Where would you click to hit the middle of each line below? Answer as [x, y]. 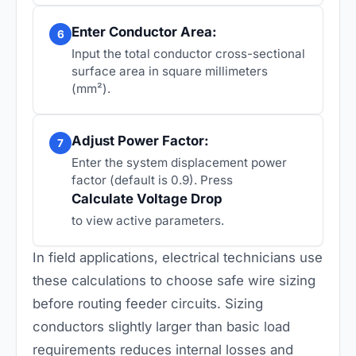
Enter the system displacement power [179, 162]
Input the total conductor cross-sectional [188, 53]
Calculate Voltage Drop [147, 198]
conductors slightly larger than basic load [161, 326]
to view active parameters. [148, 220]
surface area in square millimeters [170, 71]
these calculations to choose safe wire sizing [174, 280]
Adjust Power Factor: [140, 140]
